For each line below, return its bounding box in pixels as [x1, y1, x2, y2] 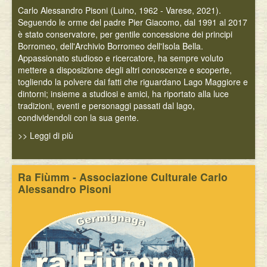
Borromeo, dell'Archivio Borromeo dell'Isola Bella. [18, 40, 203, 52]
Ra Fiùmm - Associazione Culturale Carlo [18, 169, 228, 184]
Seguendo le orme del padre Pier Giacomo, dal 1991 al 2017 [18, 16, 247, 28]
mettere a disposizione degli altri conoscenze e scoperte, [18, 64, 232, 76]
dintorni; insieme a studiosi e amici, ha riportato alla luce [18, 88, 229, 100]
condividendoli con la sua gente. [18, 111, 139, 123]
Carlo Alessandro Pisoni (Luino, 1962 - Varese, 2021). [18, 4, 221, 16]
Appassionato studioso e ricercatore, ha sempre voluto [18, 52, 223, 64]
